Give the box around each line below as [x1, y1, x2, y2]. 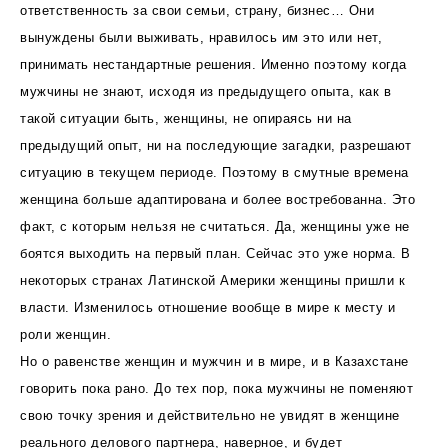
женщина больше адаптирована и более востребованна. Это [20, 191, 415, 207]
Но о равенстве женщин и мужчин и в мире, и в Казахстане [20, 353, 409, 369]
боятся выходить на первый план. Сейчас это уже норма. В [20, 245, 411, 261]
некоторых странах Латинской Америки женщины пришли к [20, 272, 405, 288]
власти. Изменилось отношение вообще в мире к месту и [20, 299, 395, 315]
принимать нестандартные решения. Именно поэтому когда [20, 56, 407, 72]
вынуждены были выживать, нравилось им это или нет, [20, 29, 382, 45]
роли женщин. [20, 326, 111, 342]
